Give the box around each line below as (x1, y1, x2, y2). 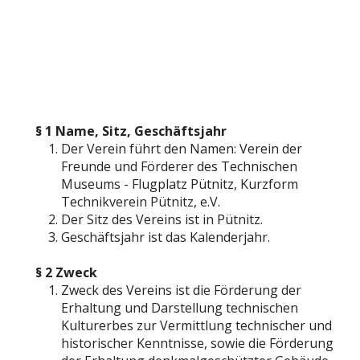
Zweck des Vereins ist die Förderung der (61, 281, 301, 299)
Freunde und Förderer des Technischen (61, 157, 297, 175)
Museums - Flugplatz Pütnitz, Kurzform (61, 175, 298, 193)
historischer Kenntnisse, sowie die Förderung (61, 334, 333, 352)
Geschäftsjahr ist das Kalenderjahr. (61, 228, 270, 246)
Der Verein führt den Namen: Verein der (61, 140, 302, 157)
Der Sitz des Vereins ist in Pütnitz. (61, 211, 263, 228)
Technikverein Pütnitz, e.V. (61, 193, 220, 211)
